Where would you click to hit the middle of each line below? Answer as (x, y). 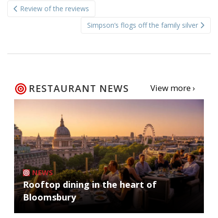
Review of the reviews (54, 9)
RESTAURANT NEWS (79, 89)
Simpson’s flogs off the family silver (144, 25)
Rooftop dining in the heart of (90, 185)
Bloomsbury (49, 197)
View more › (173, 88)
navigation (40, 17)
